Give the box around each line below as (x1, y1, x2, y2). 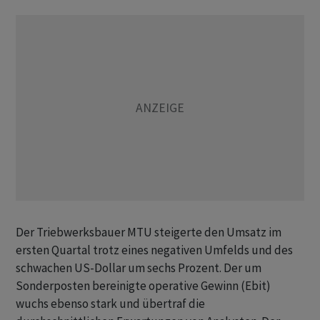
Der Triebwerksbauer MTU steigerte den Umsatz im (16, 224, 281, 241)
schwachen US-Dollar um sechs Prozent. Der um (16, 260, 261, 276)
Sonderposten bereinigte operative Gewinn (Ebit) (16, 278, 271, 294)
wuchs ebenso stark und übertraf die (16, 296, 205, 312)
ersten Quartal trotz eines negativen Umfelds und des (16, 242, 293, 259)
